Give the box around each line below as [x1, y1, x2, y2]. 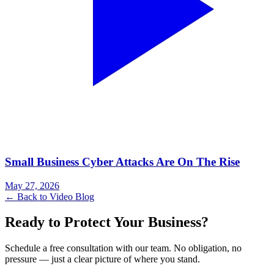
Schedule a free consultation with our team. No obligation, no [5, 243, 242, 254]
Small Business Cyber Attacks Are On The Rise [5, 155, 240, 168]
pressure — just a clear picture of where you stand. [5, 254, 200, 265]
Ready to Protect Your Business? [5, 214, 209, 231]
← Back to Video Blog [5, 191, 94, 202]
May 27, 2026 [5, 180, 59, 191]
